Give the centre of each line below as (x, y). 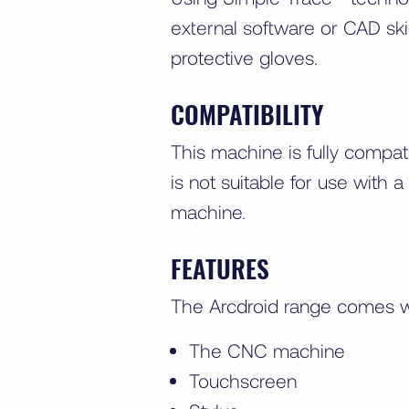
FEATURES (220, 268)
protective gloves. (247, 57)
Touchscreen (243, 380)
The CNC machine (267, 350)
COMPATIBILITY (247, 114)
